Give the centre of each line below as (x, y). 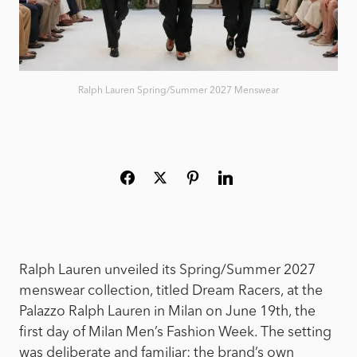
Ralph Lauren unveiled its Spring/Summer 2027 (167, 270)
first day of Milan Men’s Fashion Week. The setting (175, 332)
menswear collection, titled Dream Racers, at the (171, 291)
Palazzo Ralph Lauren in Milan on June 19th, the (167, 312)
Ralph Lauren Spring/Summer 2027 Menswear (178, 90)
